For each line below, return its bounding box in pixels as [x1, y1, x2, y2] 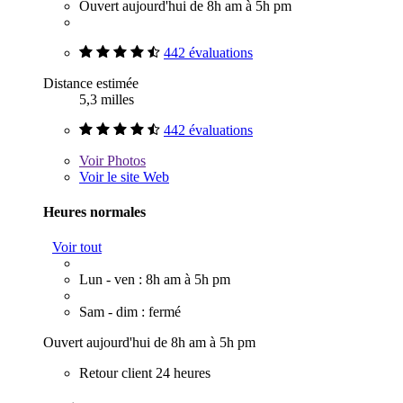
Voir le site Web [79, 168, 169, 184]
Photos [103, 152, 146, 168]
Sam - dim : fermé [79, 304, 181, 320]
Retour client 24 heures [79, 365, 210, 381]
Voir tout [52, 239, 102, 255]
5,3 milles [79, 91, 134, 107]
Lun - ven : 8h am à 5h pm [79, 272, 230, 288]
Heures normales [43, 203, 146, 219]
